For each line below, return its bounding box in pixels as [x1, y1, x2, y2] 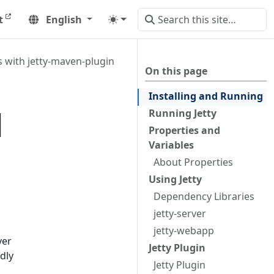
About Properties [154, 155, 233, 169]
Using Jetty [149, 172, 202, 186]
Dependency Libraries [154, 190, 254, 203]
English [45, 12, 82, 26]
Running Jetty [149, 106, 217, 120]
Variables [149, 138, 194, 152]
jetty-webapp [154, 224, 214, 237]
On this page [145, 64, 207, 78]
